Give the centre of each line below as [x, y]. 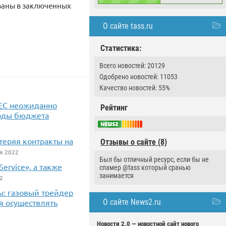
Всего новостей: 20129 [132, 66]
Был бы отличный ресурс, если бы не [154, 160]
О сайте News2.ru [132, 202]
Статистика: [121, 48]
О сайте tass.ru [128, 26]
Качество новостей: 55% [135, 88]
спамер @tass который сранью [145, 168]
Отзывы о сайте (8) [134, 142]
